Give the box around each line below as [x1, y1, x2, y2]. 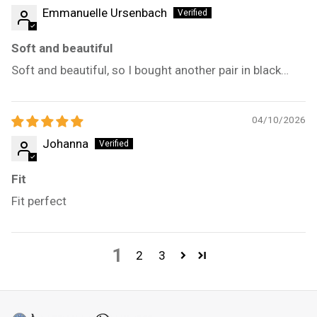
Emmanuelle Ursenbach [42, 5, 167, 20]
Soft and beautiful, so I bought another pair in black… [11, 62, 289, 77]
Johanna [42, 136, 88, 151]
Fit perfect [11, 193, 67, 208]
